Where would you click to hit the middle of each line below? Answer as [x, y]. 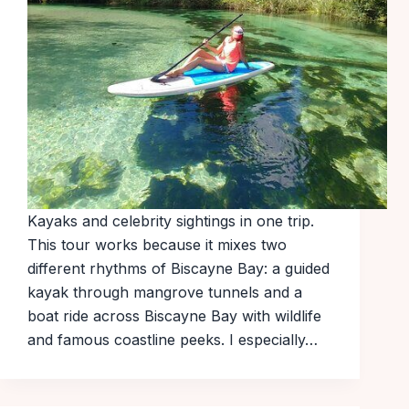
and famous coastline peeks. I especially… [173, 340]
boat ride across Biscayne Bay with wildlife [174, 316]
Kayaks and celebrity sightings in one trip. [171, 221]
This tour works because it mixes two [157, 245]
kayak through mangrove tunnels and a [165, 293]
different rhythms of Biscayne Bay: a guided [178, 269]
